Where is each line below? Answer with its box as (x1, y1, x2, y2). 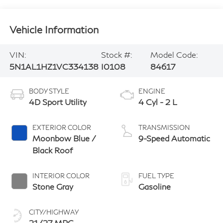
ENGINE (138, 87, 165, 95)
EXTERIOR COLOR (32, 123, 91, 131)
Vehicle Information (9, 23, 99, 35)
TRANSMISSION (138, 123, 190, 131)
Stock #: (101, 49, 133, 59)
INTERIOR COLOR (32, 171, 90, 180)
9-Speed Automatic (138, 133, 211, 143)
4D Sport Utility (28, 97, 87, 107)
